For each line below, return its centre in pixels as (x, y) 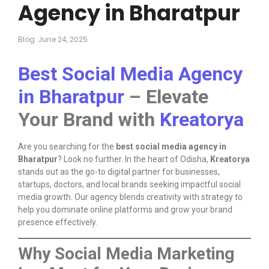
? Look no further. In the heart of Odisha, (134, 159)
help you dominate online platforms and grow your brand (125, 210)
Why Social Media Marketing (126, 253)
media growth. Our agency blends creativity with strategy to (130, 197)
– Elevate (166, 97)
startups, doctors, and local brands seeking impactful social (129, 185)
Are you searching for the (67, 147)
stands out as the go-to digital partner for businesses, (119, 172)
